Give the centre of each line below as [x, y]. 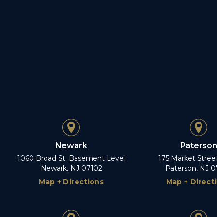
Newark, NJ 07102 [71, 168]
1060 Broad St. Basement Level [71, 158]
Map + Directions [71, 181]
